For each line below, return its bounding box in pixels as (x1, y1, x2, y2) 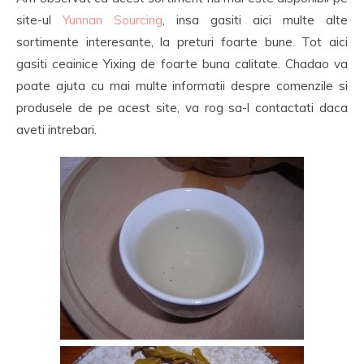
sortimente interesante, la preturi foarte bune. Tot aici (16, 34, 348, 50)
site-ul (16, 12, 63, 28)
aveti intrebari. (16, 122, 97, 137)
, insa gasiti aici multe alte (162, 12, 348, 28)
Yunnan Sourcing (63, 12, 162, 28)
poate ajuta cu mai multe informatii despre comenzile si (16, 78, 348, 93)
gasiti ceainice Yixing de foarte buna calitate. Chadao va (16, 56, 348, 71)
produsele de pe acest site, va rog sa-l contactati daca (16, 100, 348, 115)
